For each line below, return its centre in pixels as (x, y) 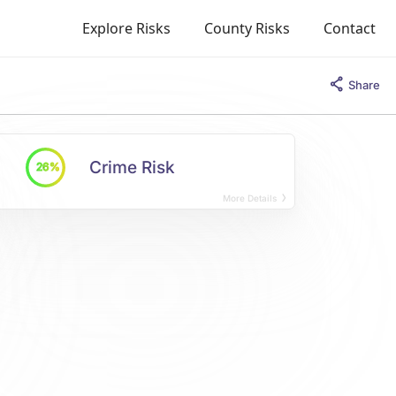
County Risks (247, 28)
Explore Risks (126, 28)
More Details (251, 198)
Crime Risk (133, 167)
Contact (350, 28)
